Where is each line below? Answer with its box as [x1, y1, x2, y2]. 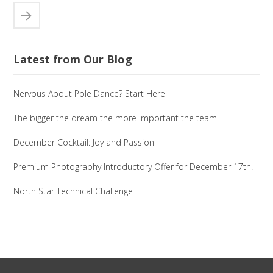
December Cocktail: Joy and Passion [13, 136, 155, 148]
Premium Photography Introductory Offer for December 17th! [13, 160, 253, 172]
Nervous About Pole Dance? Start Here [13, 87, 166, 99]
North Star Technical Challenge [13, 185, 133, 197]
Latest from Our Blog [13, 51, 133, 66]
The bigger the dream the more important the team [13, 112, 218, 124]
